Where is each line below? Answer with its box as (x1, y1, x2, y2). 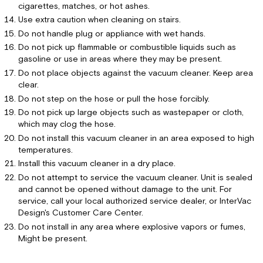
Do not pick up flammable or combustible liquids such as (18, 42, 236, 53)
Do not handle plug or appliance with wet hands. (18, 28, 205, 39)
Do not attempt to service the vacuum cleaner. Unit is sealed (18, 171, 252, 183)
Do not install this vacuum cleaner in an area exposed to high (18, 132, 254, 144)
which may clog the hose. (18, 119, 116, 130)
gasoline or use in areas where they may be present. (18, 53, 222, 65)
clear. (18, 79, 39, 91)
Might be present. (18, 232, 87, 244)
